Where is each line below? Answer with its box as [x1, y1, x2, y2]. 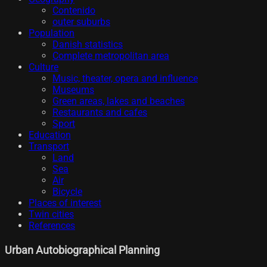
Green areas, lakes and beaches [52, 95, 185, 107]
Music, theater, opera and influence [52, 73, 198, 85]
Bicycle [52, 186, 82, 198]
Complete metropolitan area [52, 50, 169, 62]
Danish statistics [52, 39, 123, 51]
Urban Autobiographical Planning [5, 244, 160, 256]
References [29, 220, 75, 232]
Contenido [52, 5, 95, 17]
